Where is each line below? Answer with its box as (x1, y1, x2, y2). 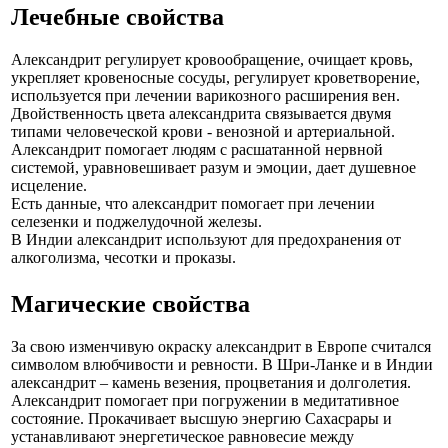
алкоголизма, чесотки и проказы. (11, 248, 236, 266)
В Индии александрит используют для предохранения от (11, 230, 401, 248)
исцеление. (11, 176, 91, 194)
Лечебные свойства (11, 3, 224, 30)
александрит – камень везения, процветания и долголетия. (11, 373, 411, 391)
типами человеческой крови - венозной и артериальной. (11, 122, 395, 140)
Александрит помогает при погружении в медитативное (11, 391, 399, 409)
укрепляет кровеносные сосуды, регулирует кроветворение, (11, 68, 420, 86)
